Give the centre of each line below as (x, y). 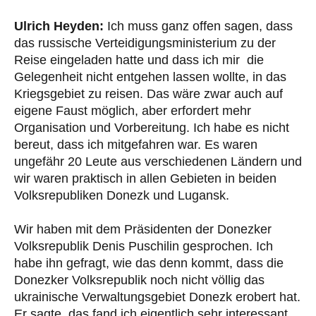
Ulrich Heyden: (59, 26)
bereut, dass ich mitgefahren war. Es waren (136, 144)
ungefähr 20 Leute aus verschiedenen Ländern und (158, 161)
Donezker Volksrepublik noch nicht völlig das (139, 280)
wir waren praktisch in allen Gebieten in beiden (145, 178)
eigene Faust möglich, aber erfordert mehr (133, 110)
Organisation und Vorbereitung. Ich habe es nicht (152, 127)
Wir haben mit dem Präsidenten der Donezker (143, 229)
